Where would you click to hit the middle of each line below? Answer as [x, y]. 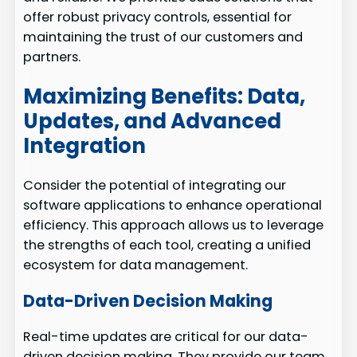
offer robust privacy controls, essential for [158, 18]
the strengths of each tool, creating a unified [167, 245]
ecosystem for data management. [136, 265]
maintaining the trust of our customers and [163, 37]
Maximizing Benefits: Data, [165, 96]
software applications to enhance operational [173, 205]
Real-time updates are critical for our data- [166, 337]
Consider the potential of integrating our [155, 185]
